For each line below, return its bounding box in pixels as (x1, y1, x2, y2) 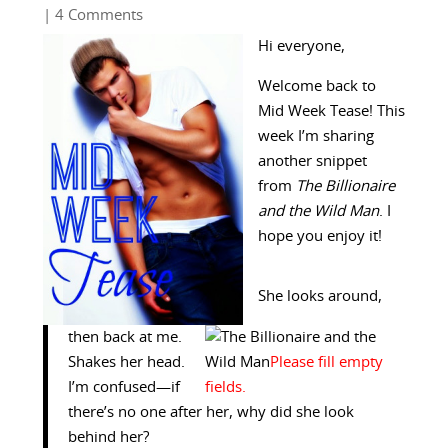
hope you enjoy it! (257, 228, 382, 244)
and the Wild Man (257, 203, 379, 219)
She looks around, (257, 288, 382, 304)
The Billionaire (295, 178, 395, 194)
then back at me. (67, 330, 182, 346)
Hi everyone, (257, 38, 345, 54)
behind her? (67, 430, 149, 446)
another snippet (257, 153, 367, 169)
